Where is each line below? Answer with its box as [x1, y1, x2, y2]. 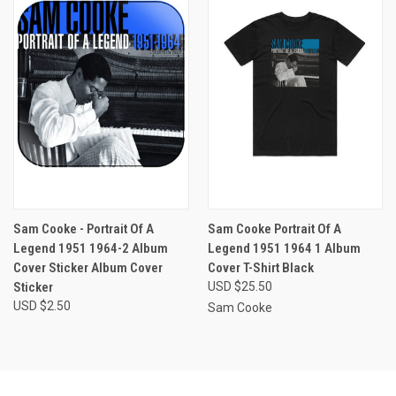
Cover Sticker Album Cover [13, 260, 163, 277]
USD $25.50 [207, 279, 272, 294]
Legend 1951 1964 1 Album [207, 240, 361, 257]
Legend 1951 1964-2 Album [13, 240, 168, 257]
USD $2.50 [13, 299, 71, 314]
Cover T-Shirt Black [207, 260, 314, 277]
